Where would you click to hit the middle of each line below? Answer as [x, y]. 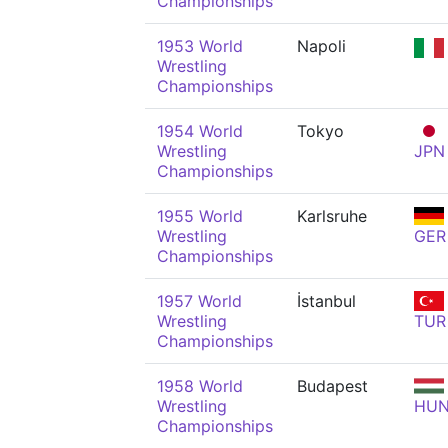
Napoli [321, 46]
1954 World [200, 131]
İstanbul [326, 301]
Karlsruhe [332, 216]
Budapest [332, 386]
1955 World [200, 216]
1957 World [199, 301]
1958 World [200, 386]
